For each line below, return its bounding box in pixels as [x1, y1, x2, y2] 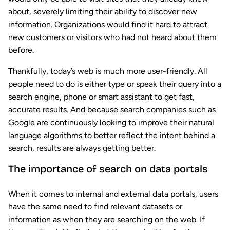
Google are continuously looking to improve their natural [8, 118, 214, 128]
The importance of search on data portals [8, 163, 208, 176]
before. [8, 45, 34, 55]
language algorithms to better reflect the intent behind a [8, 130, 215, 141]
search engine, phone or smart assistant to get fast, [8, 92, 195, 102]
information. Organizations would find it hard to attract [8, 20, 207, 30]
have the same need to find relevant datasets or [8, 202, 182, 212]
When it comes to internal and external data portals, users [8, 189, 218, 199]
